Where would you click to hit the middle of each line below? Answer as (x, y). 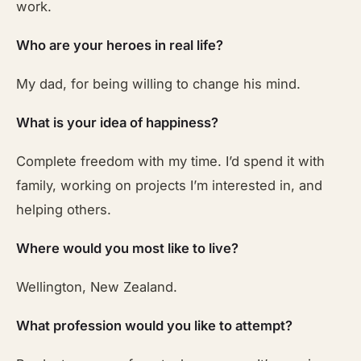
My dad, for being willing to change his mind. (159, 84)
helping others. (64, 210)
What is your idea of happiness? (118, 122)
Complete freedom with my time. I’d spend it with (171, 161)
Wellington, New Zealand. (97, 287)
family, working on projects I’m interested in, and (170, 185)
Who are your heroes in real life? (120, 45)
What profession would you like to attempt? (155, 326)
